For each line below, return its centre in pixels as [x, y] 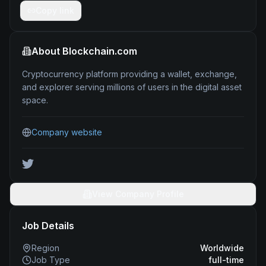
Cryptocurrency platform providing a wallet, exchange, [129, 74]
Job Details [48, 226]
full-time [226, 260]
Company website [67, 132]
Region [45, 248]
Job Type [51, 260]
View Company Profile [138, 194]
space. [35, 100]
